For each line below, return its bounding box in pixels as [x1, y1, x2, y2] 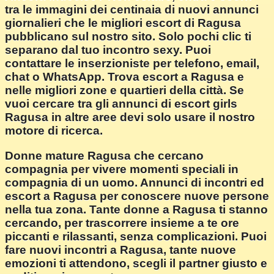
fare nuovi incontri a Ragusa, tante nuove [5, 243, 236, 256]
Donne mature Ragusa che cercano [5, 149, 204, 162]
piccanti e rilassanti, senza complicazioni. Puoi [5, 229, 267, 243]
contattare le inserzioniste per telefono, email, [5, 57, 259, 70]
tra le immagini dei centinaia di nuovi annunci [5, 3, 259, 17]
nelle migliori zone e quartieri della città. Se [5, 84, 244, 97]
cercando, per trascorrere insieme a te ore [5, 216, 239, 229]
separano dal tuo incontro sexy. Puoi [5, 43, 211, 57]
